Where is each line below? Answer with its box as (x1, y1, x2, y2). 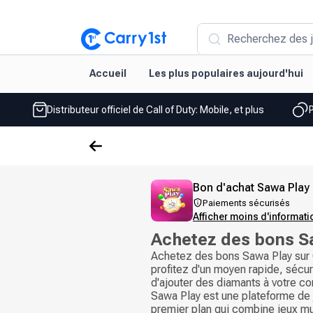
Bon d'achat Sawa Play (193, 181, 310, 194)
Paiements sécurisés (203, 198, 290, 208)
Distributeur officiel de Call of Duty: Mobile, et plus (46, 103, 264, 115)
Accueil (89, 68, 126, 79)
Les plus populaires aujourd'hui (149, 68, 303, 79)
